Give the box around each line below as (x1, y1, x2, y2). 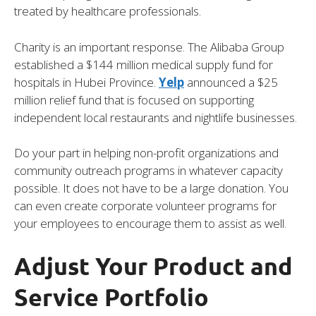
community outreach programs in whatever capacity (14, 162, 283, 179)
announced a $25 (184, 73, 278, 90)
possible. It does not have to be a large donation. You (14, 180, 288, 197)
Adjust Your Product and (14, 250, 293, 281)
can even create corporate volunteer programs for (14, 197, 276, 214)
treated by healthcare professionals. (14, 3, 201, 20)
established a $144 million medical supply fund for (14, 56, 273, 73)
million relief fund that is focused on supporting (14, 91, 254, 108)
